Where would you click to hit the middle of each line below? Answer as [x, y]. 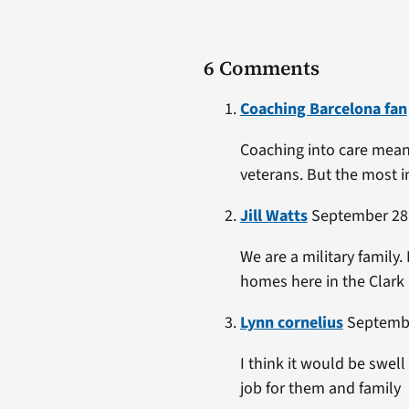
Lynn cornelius [291, 322]
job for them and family [320, 388]
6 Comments [261, 68]
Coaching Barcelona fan [323, 109]
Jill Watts [273, 215]
